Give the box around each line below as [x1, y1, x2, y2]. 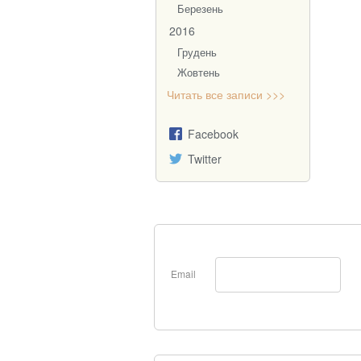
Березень [177, 2, 223, 16]
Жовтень [177, 65, 220, 80]
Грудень [177, 45, 217, 60]
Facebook [188, 126, 239, 142]
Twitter [188, 151, 222, 167]
